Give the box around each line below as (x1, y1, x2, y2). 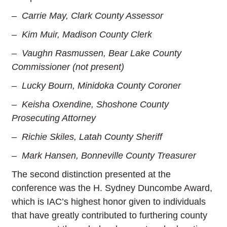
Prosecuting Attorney (12, 113, 96, 124)
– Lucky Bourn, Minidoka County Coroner (12, 81, 181, 91)
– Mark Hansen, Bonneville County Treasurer (12, 150, 197, 161)
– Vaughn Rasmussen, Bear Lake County (12, 48, 182, 59)
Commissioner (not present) (12, 62, 125, 72)
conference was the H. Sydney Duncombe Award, (12, 183, 213, 194)
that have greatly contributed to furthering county (12, 210, 208, 221)
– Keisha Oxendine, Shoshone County (12, 99, 169, 110)
